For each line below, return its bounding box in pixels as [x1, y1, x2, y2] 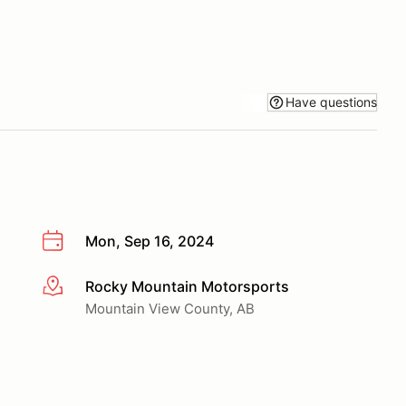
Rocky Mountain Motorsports [85, 276, 289, 295]
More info [41, 277, 107, 296]
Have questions [285, 93, 377, 110]
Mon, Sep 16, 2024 [85, 232, 214, 250]
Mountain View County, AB [85, 299, 255, 317]
